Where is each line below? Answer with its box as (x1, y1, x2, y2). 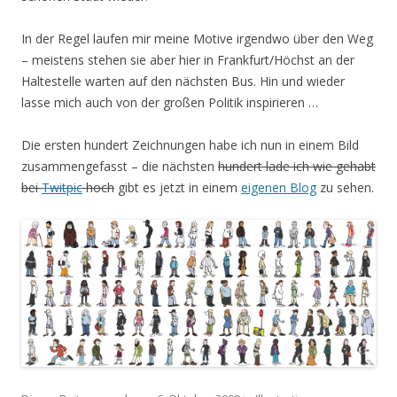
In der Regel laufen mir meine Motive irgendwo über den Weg (21, 30, 373, 47)
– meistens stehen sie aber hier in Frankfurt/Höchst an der (21, 51, 354, 68)
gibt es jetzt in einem (114, 179, 241, 196)
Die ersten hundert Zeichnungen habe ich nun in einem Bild (21, 136, 359, 153)
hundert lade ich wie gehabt (218, 158, 376, 175)
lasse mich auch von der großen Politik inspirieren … (21, 94, 318, 111)
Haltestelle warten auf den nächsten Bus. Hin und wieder (21, 73, 345, 90)
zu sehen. (316, 179, 374, 196)
